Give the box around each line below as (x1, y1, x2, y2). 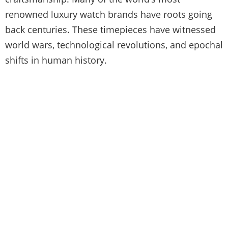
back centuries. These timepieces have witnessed (5, 23, 216, 36)
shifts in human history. (5, 53, 107, 66)
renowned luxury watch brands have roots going (5, 8, 212, 20)
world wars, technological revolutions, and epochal (5, 38, 223, 51)
